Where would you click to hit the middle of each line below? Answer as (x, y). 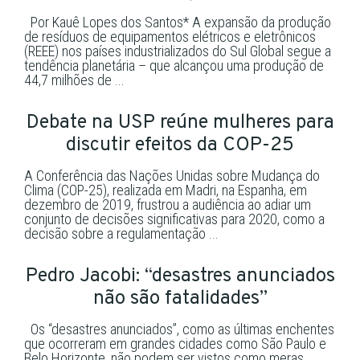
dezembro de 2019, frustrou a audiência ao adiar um (168, 204)
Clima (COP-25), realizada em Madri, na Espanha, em (166, 190)
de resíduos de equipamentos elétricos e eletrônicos (170, 36)
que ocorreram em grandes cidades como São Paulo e (175, 343)
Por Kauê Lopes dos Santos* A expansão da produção (178, 22)
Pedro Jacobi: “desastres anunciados (180, 276)
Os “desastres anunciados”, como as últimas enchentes (179, 329)
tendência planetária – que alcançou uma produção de (174, 65)
